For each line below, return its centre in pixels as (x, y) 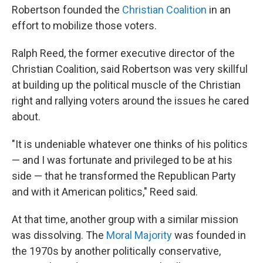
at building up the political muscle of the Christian (126, 85)
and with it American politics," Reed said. (105, 192)
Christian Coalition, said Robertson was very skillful (130, 69)
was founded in (209, 235)
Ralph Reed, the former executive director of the (123, 53)
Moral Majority (139, 235)
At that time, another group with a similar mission (125, 220)
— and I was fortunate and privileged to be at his (122, 160)
